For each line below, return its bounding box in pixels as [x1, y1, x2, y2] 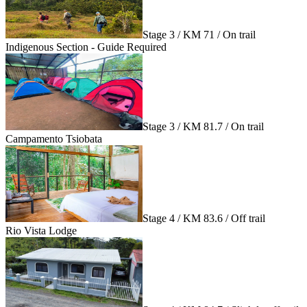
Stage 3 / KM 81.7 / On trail [143, 120, 264, 132]
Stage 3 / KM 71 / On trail [143, 28, 256, 40]
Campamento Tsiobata [5, 132, 102, 145]
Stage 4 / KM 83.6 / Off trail [143, 212, 265, 224]
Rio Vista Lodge [5, 224, 77, 236]
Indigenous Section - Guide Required [5, 40, 167, 53]
